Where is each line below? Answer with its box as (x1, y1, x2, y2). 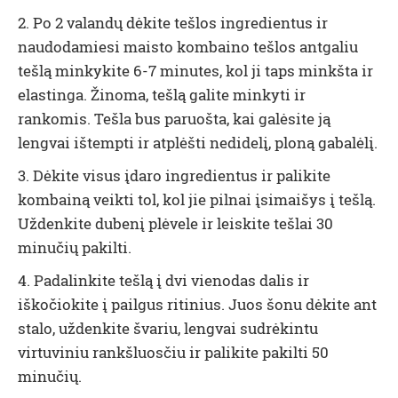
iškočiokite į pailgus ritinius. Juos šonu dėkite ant (18, 294, 377, 314)
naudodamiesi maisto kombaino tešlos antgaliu (18, 36, 358, 57)
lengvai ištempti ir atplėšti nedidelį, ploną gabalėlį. (18, 132, 378, 153)
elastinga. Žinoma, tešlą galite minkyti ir (18, 84, 306, 105)
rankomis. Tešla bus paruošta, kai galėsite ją (18, 108, 330, 129)
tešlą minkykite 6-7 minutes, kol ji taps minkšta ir (18, 60, 373, 81)
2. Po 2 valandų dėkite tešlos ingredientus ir (18, 12, 328, 33)
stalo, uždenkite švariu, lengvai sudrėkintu (18, 318, 318, 338)
